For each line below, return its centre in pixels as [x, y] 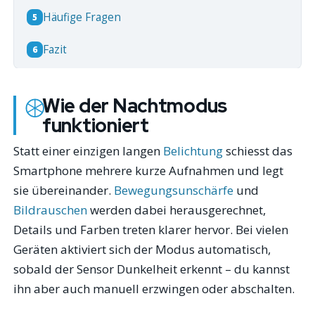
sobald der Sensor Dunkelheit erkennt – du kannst [152, 269]
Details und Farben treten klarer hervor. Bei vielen [151, 230]
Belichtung [193, 151]
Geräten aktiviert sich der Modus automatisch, [142, 250]
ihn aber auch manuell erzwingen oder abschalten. [154, 289]
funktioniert [95, 125]
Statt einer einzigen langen [89, 151]
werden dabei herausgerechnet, [177, 210]
